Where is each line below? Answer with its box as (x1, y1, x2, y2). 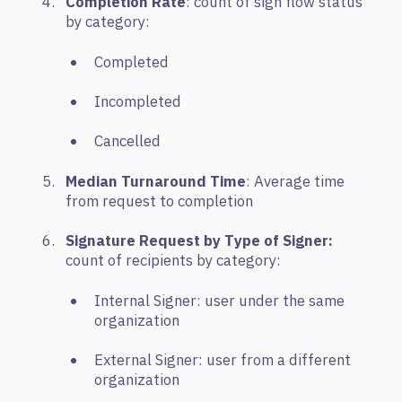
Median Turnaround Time (66, 170, 246, 193)
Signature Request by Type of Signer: (66, 231, 333, 253)
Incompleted (94, 91, 181, 113)
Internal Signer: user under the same (94, 290, 345, 312)
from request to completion (66, 190, 253, 213)
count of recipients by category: (66, 250, 281, 273)
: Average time (246, 170, 345, 193)
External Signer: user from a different (94, 349, 351, 371)
